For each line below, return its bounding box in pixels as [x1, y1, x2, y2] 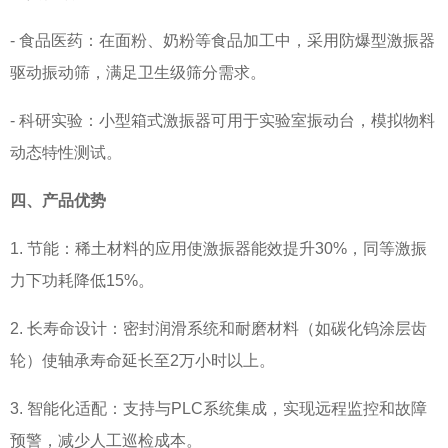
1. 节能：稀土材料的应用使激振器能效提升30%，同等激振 [10, 239, 427, 257]
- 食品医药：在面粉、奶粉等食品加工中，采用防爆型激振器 [10, 31, 435, 49]
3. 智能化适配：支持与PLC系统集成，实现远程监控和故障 [10, 399, 427, 417]
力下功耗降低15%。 [10, 271, 154, 289]
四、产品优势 [10, 191, 106, 209]
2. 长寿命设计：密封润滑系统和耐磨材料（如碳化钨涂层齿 [10, 319, 427, 337]
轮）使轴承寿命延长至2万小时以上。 [10, 351, 275, 369]
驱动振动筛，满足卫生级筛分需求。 [10, 63, 266, 81]
